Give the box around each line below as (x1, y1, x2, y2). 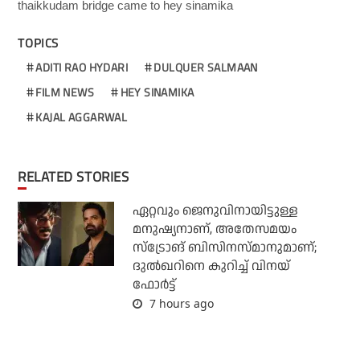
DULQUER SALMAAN (153, 58, 258, 76)
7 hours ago (145, 295, 214, 311)
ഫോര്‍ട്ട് (132, 275, 176, 294)
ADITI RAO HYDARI (35, 58, 129, 76)
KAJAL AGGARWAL (35, 108, 128, 125)
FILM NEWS (35, 83, 95, 100)
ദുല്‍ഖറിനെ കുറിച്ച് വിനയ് (132, 256, 290, 276)
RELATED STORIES (26, 166, 129, 187)
